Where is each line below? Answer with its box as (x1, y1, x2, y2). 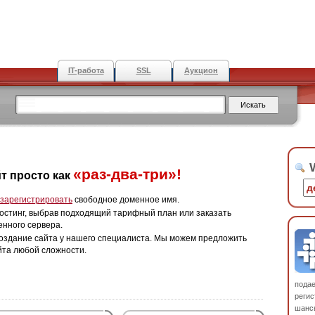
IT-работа (67, 66, 104, 75)
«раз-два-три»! (73, 166, 181, 182)
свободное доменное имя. (72, 195, 179, 205)
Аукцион (184, 66, 218, 75)
